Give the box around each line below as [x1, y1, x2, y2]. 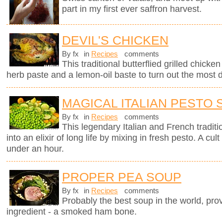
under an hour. [6, 144, 64, 154]
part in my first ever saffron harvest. [62, 4, 202, 14]
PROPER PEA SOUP [62, 170, 181, 184]
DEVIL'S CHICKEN [62, 33, 168, 47]
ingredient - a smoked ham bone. [6, 207, 137, 217]
